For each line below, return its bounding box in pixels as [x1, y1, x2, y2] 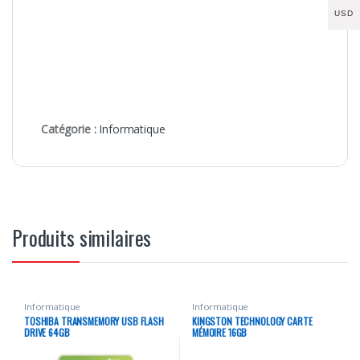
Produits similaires [12, 222, 152, 252]
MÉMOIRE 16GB [191, 325, 247, 339]
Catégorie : [41, 121, 100, 137]
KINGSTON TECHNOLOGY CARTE [191, 313, 313, 328]
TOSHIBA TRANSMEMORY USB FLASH [23, 313, 164, 328]
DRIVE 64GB [23, 325, 70, 339]
